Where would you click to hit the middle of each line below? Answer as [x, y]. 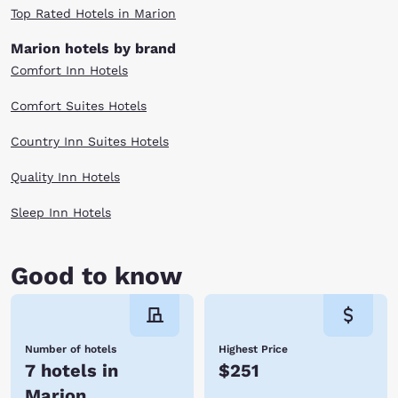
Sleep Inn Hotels [61, 212]
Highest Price [253, 349]
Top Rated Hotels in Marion [93, 13]
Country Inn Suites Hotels [90, 141]
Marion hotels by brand [93, 48]
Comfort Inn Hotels [69, 70]
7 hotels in [72, 370]
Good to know [96, 276]
